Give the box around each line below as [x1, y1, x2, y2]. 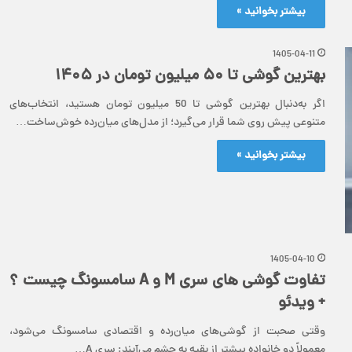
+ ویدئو [278, 291, 325, 317]
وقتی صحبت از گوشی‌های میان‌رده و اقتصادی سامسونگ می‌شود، [9, 324, 325, 341]
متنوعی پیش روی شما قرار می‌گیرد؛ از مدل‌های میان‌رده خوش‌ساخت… [16, 115, 325, 132]
